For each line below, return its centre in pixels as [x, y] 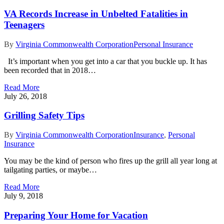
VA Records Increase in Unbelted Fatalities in [96, 13]
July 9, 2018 [23, 196]
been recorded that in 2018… [50, 70]
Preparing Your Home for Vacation [76, 215]
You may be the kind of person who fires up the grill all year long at [110, 161]
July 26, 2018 [25, 96]
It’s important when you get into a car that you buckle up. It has [105, 61]
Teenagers [24, 24]
